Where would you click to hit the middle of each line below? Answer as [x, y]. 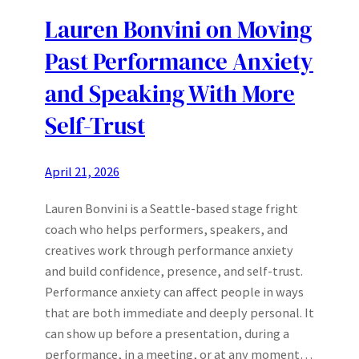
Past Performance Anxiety [179, 62]
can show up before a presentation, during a [167, 334]
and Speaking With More [170, 94]
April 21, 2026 [82, 172]
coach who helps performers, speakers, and [166, 230]
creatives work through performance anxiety [169, 250]
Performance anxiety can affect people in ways [174, 292]
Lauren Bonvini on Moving [178, 30]
